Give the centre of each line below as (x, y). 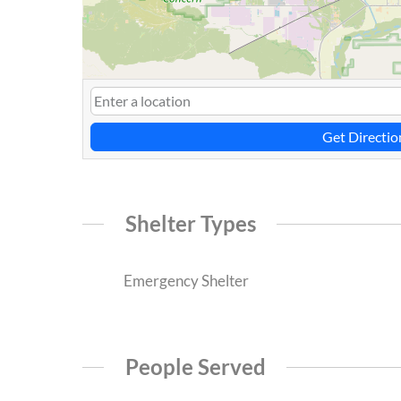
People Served (195, 366)
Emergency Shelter (184, 281)
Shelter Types (190, 224)
